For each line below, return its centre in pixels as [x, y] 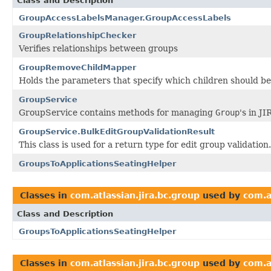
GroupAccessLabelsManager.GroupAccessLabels [125, 18]
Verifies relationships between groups [98, 48]
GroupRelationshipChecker [77, 35]
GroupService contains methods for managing [117, 112]
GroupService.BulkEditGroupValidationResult [117, 131]
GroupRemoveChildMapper [77, 67]
